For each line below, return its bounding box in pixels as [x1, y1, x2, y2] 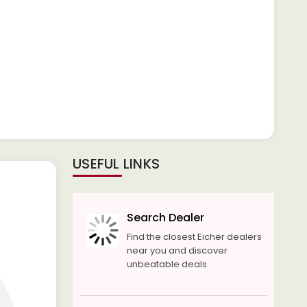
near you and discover [126, 244, 228, 257]
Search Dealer [126, 210, 204, 225]
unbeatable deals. [126, 258, 209, 271]
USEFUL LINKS [73, 154, 160, 173]
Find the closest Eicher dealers [126, 230, 262, 243]
